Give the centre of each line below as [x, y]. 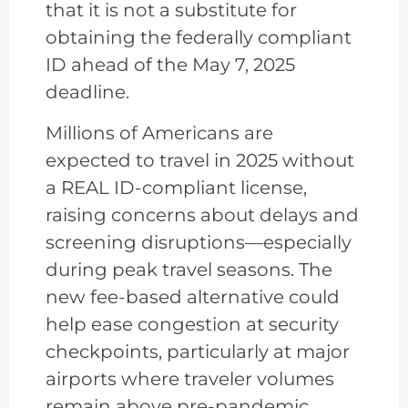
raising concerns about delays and [202, 214]
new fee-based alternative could [193, 296]
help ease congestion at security [192, 324]
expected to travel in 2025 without [200, 160]
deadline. [87, 92]
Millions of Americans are [159, 133]
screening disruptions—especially [199, 242]
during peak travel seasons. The [189, 269]
